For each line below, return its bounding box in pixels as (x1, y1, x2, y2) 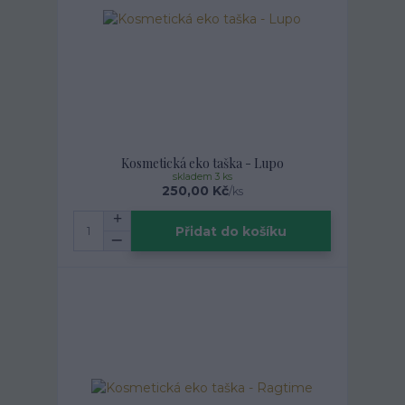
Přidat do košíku (175, 222, 287, 240)
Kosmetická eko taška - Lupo (120, 155, 284, 173)
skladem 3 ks (172, 171, 232, 184)
